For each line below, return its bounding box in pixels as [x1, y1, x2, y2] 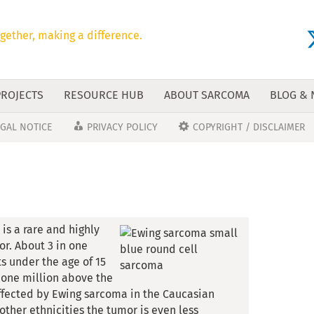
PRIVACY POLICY [86, 121, 158, 133]
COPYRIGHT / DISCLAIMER [193, 121, 306, 133]
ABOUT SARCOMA [163, 88, 250, 102]
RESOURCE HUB [63, 88, 144, 102]
